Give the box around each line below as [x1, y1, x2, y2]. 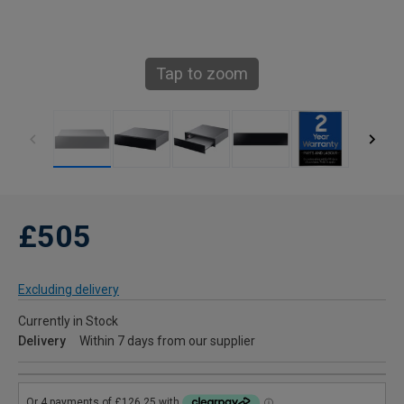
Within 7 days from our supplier [79, 334, 255, 349]
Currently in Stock [18, 314, 118, 329]
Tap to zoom [156, 64, 248, 84]
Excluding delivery [18, 282, 119, 298]
